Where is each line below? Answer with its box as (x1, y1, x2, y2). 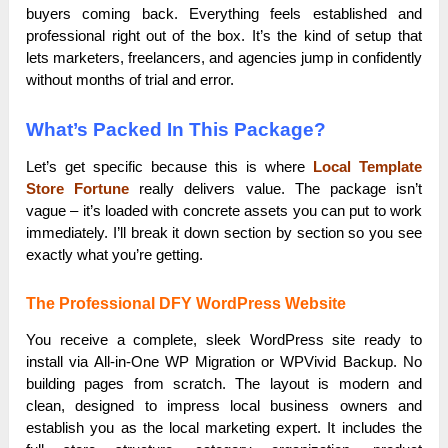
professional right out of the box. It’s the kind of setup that (26, 27, 422, 45)
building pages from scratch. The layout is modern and (26, 375, 422, 393)
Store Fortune (26, 180, 130, 198)
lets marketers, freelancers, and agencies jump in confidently (26, 49, 422, 67)
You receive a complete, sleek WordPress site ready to (26, 331, 422, 349)
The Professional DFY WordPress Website (26, 295, 347, 313)
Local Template (312, 158, 422, 176)
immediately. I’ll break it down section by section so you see (26, 224, 422, 242)
